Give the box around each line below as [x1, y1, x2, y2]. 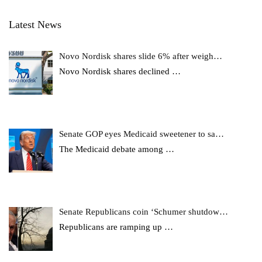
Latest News [9, 18, 61, 30]
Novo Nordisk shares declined [59, 66, 173, 76]
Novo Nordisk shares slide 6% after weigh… [59, 51, 223, 61]
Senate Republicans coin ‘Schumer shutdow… [59, 207, 229, 216]
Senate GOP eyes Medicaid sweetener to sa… [59, 129, 225, 139]
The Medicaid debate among [59, 144, 166, 154]
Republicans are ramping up [59, 222, 165, 232]
